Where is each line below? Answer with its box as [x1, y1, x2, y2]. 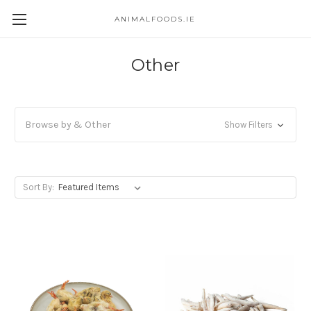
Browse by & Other [25, 119, 111, 131]
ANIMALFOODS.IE [115, 15, 196, 24]
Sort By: [22, 182, 54, 192]
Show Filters [224, 119, 275, 130]
